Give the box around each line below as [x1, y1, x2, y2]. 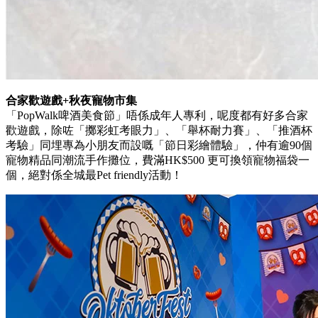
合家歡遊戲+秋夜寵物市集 [6, 94, 137, 106]
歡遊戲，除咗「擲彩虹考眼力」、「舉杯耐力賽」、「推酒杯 [6, 124, 312, 136]
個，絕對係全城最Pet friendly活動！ [6, 169, 182, 181]
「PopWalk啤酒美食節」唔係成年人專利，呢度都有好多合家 [6, 109, 308, 121]
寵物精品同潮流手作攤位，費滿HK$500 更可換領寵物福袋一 [6, 154, 309, 166]
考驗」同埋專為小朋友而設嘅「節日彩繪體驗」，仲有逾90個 [6, 139, 312, 151]
